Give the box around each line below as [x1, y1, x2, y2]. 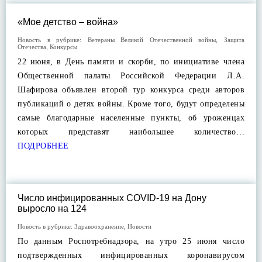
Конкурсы [50, 43, 77, 50]
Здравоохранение [74, 223, 124, 230]
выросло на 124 [18, 204, 87, 213]
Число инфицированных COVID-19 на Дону [18, 193, 206, 203]
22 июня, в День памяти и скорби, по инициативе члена [18, 57, 244, 66]
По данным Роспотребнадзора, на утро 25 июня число [18, 237, 244, 246]
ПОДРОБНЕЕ [18, 142, 69, 150]
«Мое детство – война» [18, 17, 118, 27]
